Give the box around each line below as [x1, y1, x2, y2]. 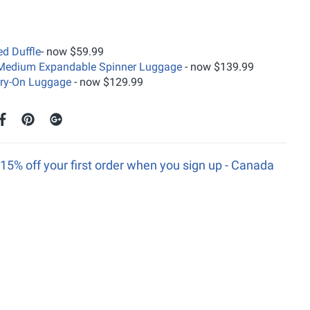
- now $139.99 [182, 60, 254, 73]
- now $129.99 [71, 75, 143, 89]
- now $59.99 [41, 44, 104, 58]
